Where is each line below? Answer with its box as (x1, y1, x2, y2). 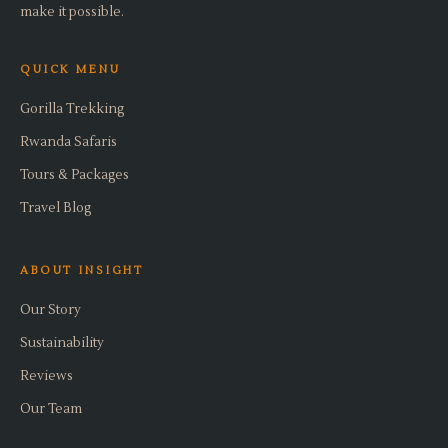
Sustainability (20, 335, 104, 351)
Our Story (20, 302, 81, 318)
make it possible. (20, 4, 124, 20)
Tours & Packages (20, 167, 129, 183)
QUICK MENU (20, 62, 121, 77)
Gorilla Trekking (20, 101, 124, 117)
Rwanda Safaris (20, 134, 117, 150)
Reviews (20, 368, 73, 384)
